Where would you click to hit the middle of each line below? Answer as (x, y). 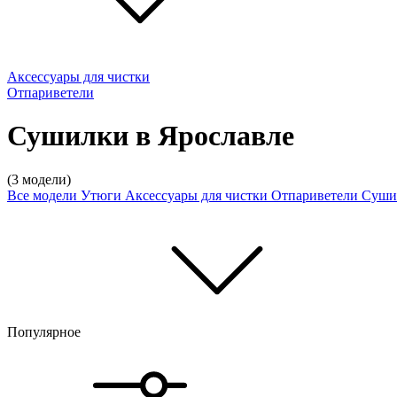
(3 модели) (39, 179)
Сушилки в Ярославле (151, 136)
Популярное (46, 331)
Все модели (44, 195)
